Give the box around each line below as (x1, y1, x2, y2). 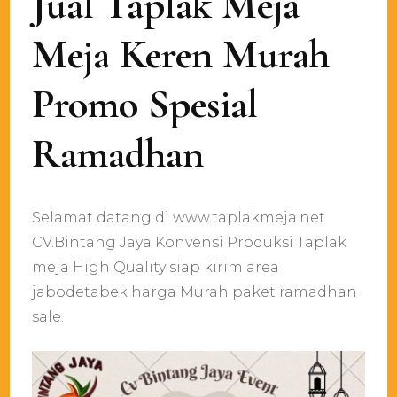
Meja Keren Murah (32, 28, 331, 79)
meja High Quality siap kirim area (32, 258, 280, 276)
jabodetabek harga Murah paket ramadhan (32, 283, 358, 300)
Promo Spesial (32, 78, 259, 128)
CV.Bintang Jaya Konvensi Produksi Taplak (32, 233, 347, 251)
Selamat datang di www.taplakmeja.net (32, 208, 326, 226)
